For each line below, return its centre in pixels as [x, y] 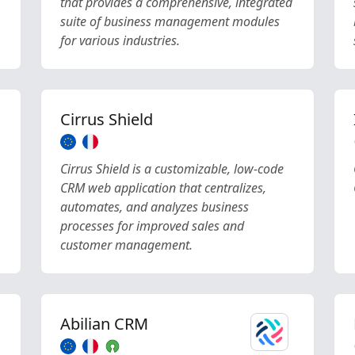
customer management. [126, 245]
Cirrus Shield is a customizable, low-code [172, 169]
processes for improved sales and [152, 226]
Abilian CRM [104, 324]
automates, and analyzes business [154, 207]
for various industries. [120, 40]
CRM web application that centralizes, [163, 188]
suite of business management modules [170, 21]
